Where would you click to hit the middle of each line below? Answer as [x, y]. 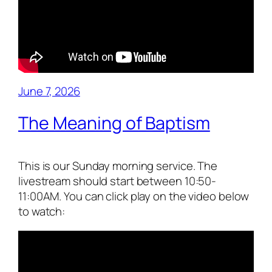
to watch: [42, 212]
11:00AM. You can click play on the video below [134, 196]
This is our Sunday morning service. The [118, 166]
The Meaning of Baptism [114, 123]
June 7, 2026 [49, 91]
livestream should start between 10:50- [117, 181]
